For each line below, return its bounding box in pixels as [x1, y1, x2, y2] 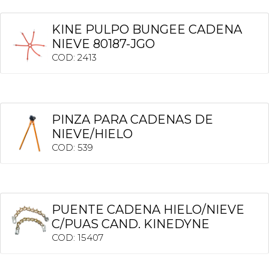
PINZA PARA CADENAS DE [52, 112, 213, 127]
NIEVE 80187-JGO [52, 37, 155, 52]
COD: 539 [52, 141, 93, 153]
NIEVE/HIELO [52, 126, 133, 141]
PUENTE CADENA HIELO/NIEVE [52, 202, 244, 217]
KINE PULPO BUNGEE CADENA [52, 22, 242, 37]
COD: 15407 [52, 231, 103, 243]
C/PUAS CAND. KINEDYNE [52, 216, 210, 231]
